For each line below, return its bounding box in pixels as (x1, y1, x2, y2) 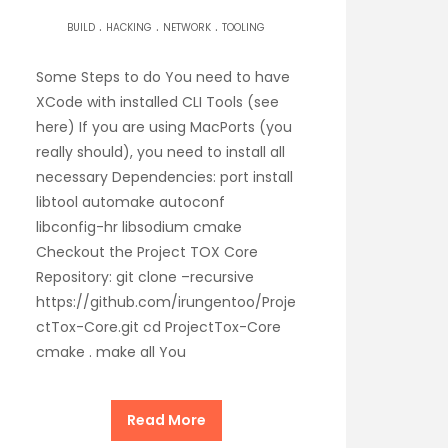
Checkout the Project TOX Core (36, 241, 258, 262)
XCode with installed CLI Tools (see (36, 91, 279, 112)
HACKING (106, 19, 152, 35)
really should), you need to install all (36, 141, 285, 162)
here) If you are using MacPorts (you (36, 116, 292, 137)
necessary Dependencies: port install (36, 166, 293, 187)
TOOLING (222, 19, 265, 35)
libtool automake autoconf (36, 191, 225, 212)
